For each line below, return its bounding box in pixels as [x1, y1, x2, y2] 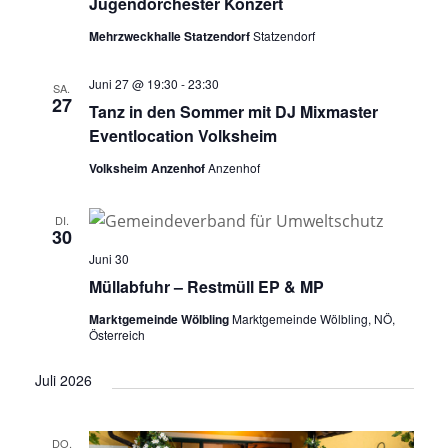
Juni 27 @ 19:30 [88, 74, 178, 92]
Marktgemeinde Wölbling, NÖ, [231, 309, 395, 327]
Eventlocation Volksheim [88, 123, 277, 147]
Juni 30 [88, 249, 129, 267]
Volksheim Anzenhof [88, 158, 208, 177]
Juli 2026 [34, 369, 92, 390]
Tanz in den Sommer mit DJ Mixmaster [88, 99, 378, 123]
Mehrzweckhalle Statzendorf [88, 26, 253, 45]
